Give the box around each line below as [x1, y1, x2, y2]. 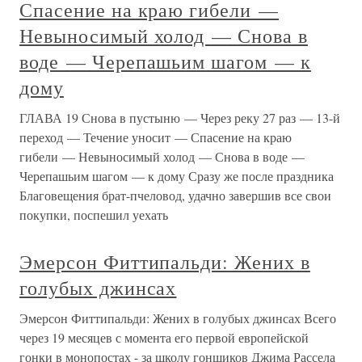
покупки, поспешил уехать [19, 206, 168, 223]
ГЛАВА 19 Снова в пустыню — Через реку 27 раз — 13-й [19, 109, 340, 126]
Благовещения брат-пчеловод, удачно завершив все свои [19, 187, 331, 204]
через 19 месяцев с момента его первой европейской [19, 329, 309, 346]
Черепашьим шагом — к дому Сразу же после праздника [19, 167, 334, 184]
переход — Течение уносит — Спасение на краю [19, 128, 292, 145]
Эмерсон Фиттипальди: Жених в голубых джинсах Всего [19, 309, 336, 326]
